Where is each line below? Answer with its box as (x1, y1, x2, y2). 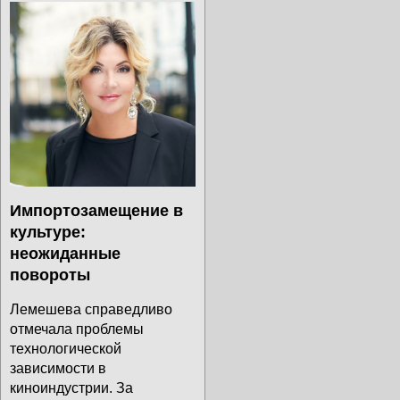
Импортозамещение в (10, 201, 183, 220)
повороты (10, 265, 90, 284)
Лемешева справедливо (10, 301, 172, 317)
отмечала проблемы (10, 321, 144, 337)
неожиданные (10, 244, 121, 262)
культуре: (10, 222, 86, 241)
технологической (10, 340, 121, 356)
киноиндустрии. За (10, 379, 133, 396)
